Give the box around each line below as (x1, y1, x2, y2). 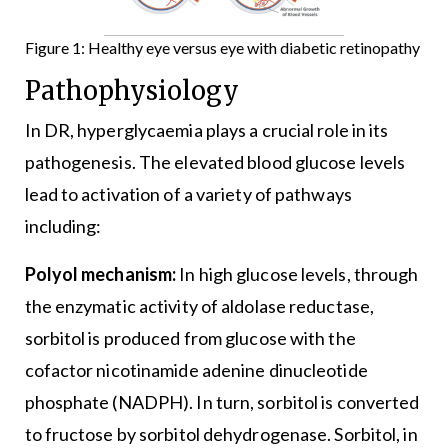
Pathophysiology (24, 75, 239, 108)
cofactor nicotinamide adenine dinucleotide (24, 359, 368, 382)
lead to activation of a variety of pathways (24, 183, 352, 206)
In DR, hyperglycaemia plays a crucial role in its (24, 119, 389, 142)
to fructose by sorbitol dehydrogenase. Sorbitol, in (24, 423, 418, 446)
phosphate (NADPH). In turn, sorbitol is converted (24, 391, 420, 414)
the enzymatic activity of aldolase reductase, (24, 295, 375, 318)
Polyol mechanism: (24, 263, 180, 286)
